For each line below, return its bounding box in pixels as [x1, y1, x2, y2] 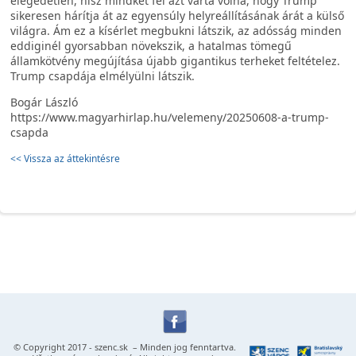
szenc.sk [94, 341, 128, 353]
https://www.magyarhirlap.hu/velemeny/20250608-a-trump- [10, 110, 329, 125]
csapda [10, 125, 48, 140]
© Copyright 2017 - [13, 341, 95, 353]
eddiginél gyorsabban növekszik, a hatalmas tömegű [10, 38, 292, 53]
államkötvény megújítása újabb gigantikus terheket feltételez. [10, 53, 340, 68]
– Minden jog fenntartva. [127, 341, 236, 353]
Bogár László [10, 95, 78, 110]
